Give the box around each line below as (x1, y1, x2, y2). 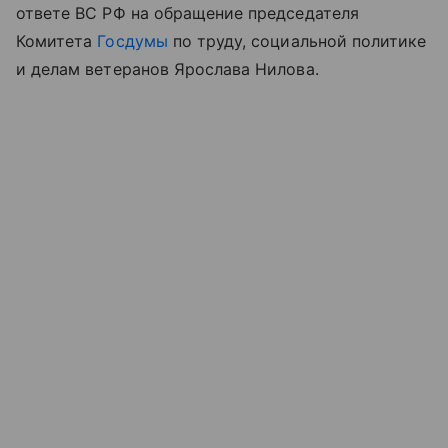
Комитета (16, 30, 98, 51)
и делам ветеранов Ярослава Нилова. (16, 58, 319, 79)
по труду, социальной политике (167, 30, 427, 51)
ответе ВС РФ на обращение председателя (16, 2, 359, 23)
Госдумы (97, 30, 168, 51)
